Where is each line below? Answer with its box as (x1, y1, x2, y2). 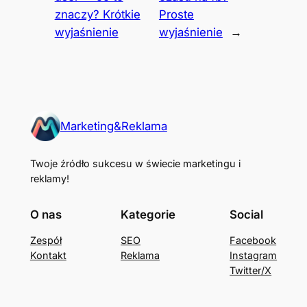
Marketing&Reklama (60, 119, 167, 134)
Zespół (29, 234, 62, 246)
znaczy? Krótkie (54, 8, 140, 22)
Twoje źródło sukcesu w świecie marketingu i (29, 158, 241, 170)
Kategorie (121, 207, 175, 221)
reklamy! (29, 173, 69, 185)
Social (230, 207, 264, 221)
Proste (158, 8, 194, 22)
